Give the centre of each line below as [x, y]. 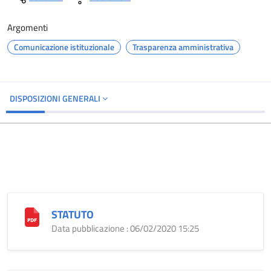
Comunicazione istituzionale [64, 47]
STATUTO [73, 214]
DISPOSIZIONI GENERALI [56, 98]
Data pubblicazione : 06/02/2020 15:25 [125, 228]
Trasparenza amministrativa [183, 47]
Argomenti [28, 28]
